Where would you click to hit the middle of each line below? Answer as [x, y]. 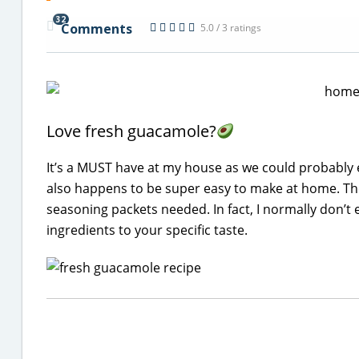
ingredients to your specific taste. [147, 230]
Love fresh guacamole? [131, 131]
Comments [97, 29]
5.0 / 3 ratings [231, 28]
